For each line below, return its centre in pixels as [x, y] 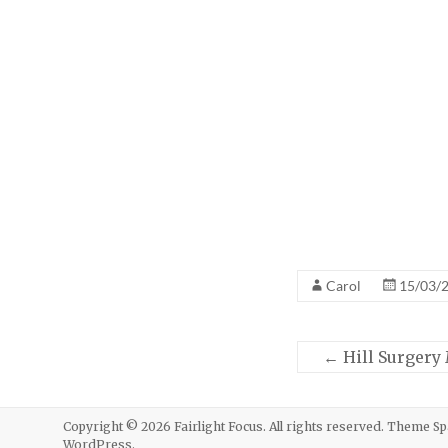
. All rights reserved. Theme [348, 427]
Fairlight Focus [218, 427]
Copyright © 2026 [118, 427]
